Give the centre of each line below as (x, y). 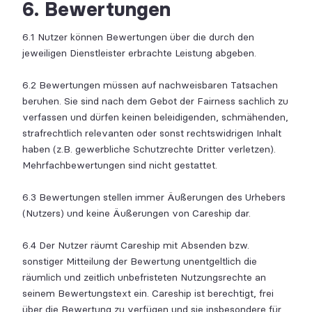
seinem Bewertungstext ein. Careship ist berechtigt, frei (148, 294)
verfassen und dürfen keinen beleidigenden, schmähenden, (155, 117)
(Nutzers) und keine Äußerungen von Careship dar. (136, 213)
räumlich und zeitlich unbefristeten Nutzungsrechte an (144, 278)
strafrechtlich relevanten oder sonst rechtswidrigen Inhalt (152, 133)
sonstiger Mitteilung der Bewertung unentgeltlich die (140, 262)
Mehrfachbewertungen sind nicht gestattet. (120, 165)
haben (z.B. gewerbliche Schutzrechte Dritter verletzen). (149, 149)
